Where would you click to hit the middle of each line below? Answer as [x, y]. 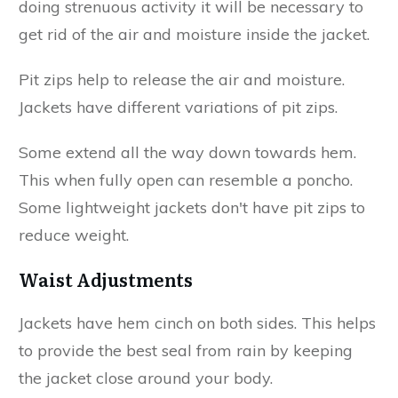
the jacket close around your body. [146, 378]
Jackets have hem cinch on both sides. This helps [197, 322]
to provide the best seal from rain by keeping [186, 350]
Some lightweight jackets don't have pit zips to [192, 207]
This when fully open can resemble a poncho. [186, 179]
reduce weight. [74, 235]
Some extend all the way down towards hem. [187, 152]
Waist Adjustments [106, 279]
